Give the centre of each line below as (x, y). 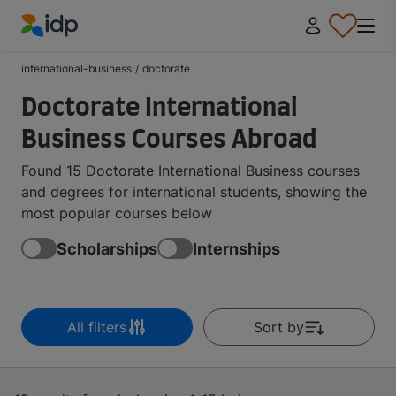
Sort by (278, 327)
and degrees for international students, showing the (194, 192)
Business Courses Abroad (169, 141)
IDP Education (68, 47)
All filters (96, 327)
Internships (236, 248)
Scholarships (107, 248)
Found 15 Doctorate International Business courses (190, 171)
